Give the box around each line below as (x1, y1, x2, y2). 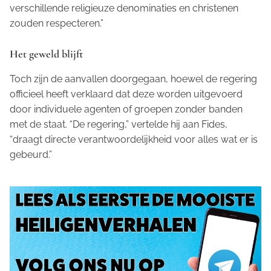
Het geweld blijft (10, 47, 83, 61)
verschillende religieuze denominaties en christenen (10, 2, 238, 15)
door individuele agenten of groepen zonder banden (10, 103, 243, 116)
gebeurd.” (10, 149, 52, 161)
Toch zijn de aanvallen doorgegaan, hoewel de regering (10, 73, 257, 85)
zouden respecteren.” (10, 18, 106, 30)
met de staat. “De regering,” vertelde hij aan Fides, (10, 119, 227, 131)
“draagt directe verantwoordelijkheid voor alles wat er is (10, 134, 258, 146)
